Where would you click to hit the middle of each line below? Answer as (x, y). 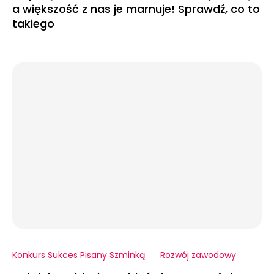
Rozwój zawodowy (198, 255)
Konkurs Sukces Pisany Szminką (79, 255)
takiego (33, 23)
